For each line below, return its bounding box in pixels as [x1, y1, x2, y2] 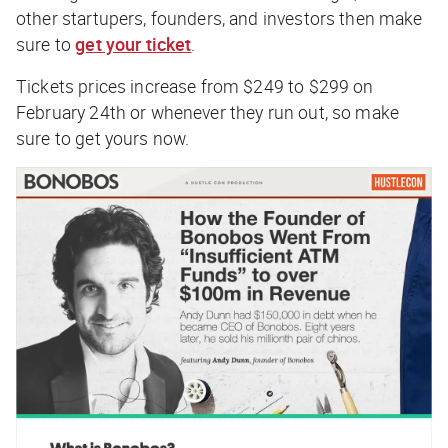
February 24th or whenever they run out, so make [16, 100, 400, 125]
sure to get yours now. [16, 126, 190, 151]
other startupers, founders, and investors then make [16, 6, 423, 31]
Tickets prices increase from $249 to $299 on [16, 74, 374, 99]
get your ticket [75, 32, 192, 57]
